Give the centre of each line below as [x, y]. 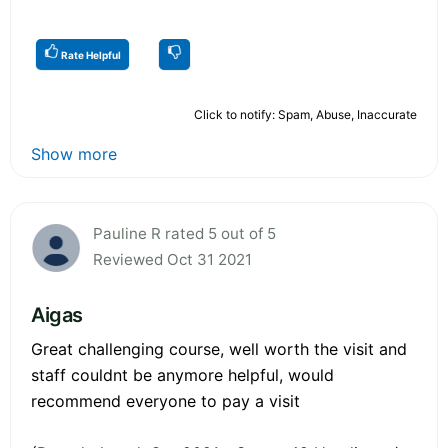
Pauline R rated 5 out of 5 [184, 233]
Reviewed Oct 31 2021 [172, 259]
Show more [74, 153]
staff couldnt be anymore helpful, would [182, 374]
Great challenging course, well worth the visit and [219, 348]
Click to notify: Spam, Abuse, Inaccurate [305, 114]
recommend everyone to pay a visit [165, 400]
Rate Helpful [90, 54]
